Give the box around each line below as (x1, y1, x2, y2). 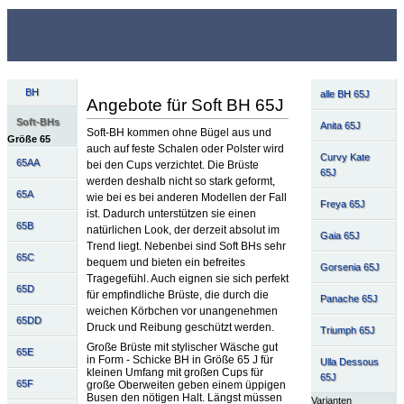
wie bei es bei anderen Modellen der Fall (86, 190, 287, 204)
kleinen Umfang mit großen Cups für (86, 365, 263, 379)
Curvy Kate (319, 151, 370, 162)
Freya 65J (319, 197, 365, 209)
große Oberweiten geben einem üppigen (86, 378, 286, 391)
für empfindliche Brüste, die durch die (86, 288, 269, 301)
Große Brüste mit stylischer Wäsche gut (86, 340, 278, 353)
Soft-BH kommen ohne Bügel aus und (86, 125, 271, 139)
